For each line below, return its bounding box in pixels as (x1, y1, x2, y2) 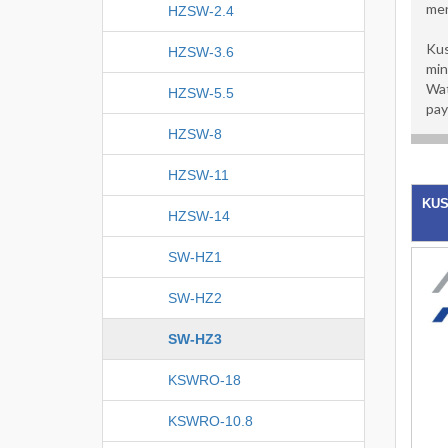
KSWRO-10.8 (168, 412, 253, 429)
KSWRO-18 (168, 371, 241, 388)
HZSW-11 (168, 166, 229, 183)
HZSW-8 (168, 125, 222, 142)
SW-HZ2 (168, 289, 222, 306)
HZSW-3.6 (168, 43, 234, 60)
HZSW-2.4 (168, 2, 234, 19)
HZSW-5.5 (168, 84, 234, 101)
